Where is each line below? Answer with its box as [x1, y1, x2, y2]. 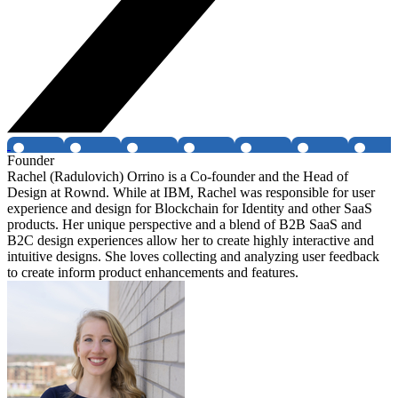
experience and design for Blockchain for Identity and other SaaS [7, 201, 372, 217]
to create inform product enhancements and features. [7, 265, 298, 281]
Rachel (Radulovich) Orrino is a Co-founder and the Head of [7, 169, 348, 185]
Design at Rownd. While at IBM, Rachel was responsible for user [7, 185, 375, 201]
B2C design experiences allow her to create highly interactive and [7, 233, 374, 249]
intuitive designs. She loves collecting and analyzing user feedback [7, 249, 379, 265]
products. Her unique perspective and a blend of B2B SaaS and [7, 217, 362, 233]
